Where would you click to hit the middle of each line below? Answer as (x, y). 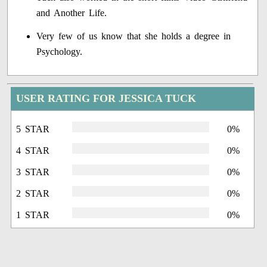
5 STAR (33, 129)
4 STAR (33, 150)
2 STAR (33, 193)
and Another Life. (72, 13)
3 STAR (33, 172)
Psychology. (60, 51)
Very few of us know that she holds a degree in (134, 36)
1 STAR (33, 215)
